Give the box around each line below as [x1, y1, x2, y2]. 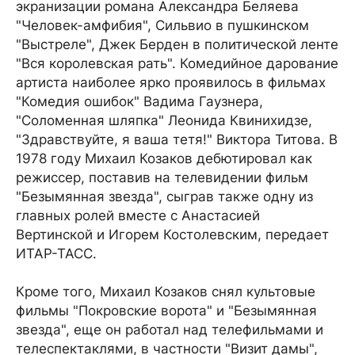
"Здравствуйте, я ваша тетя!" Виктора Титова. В [16, 132, 338, 147]
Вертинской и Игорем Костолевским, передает [16, 227, 329, 242]
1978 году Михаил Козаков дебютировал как [16, 151, 312, 166]
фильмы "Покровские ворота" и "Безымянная [16, 303, 317, 319]
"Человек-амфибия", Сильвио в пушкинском [16, 17, 309, 33]
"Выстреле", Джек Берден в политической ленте [16, 36, 338, 52]
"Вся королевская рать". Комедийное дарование [16, 55, 338, 71]
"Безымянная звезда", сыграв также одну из [16, 189, 313, 204]
